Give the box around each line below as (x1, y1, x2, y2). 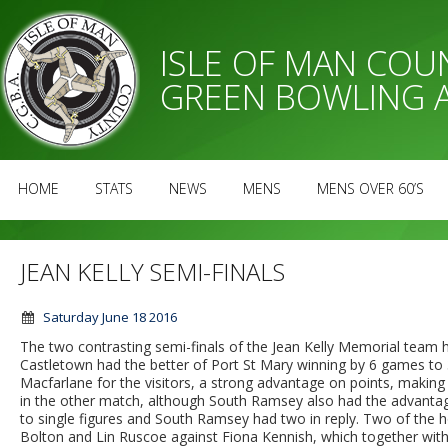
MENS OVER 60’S (317, 179, 424, 198)
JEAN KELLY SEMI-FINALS (20, 255, 285, 288)
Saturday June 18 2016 (43, 308, 177, 326)
